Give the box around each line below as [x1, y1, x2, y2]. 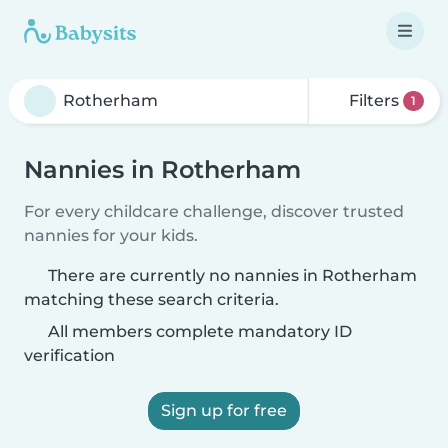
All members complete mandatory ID [44, 322, 352, 341]
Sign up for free [161, 401, 287, 420]
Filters [345, 91, 404, 110]
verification [24, 346, 115, 365]
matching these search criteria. [24, 290, 279, 309]
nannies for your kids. [24, 226, 198, 245]
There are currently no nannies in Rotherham [48, 266, 417, 285]
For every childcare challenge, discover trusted [24, 202, 404, 221]
